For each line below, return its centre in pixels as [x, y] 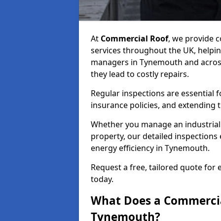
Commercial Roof [134, 38]
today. [102, 179]
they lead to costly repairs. [140, 74]
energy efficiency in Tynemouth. [150, 148]
